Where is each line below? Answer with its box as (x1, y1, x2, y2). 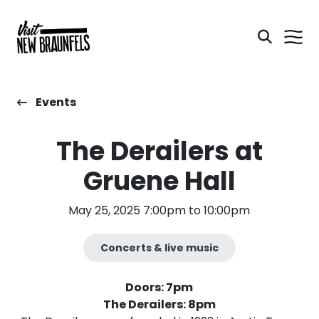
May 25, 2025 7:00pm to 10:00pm (68, 202, 251, 219)
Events (36, 94, 76, 110)
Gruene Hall (83, 163, 236, 199)
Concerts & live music (100, 240, 219, 255)
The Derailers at (56, 133, 263, 169)
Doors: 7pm (125, 279, 194, 296)
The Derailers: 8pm (103, 296, 216, 313)
